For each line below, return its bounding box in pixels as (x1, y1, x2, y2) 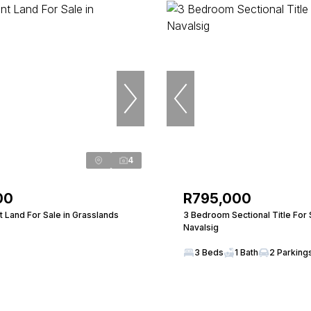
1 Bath (235, 247, 258, 258)
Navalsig (183, 222, 219, 233)
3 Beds (194, 247, 224, 258)
